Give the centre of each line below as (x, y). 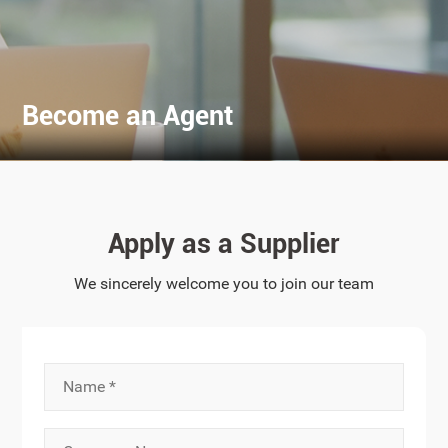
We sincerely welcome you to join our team (224, 283)
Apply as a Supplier (224, 243)
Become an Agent (128, 116)
